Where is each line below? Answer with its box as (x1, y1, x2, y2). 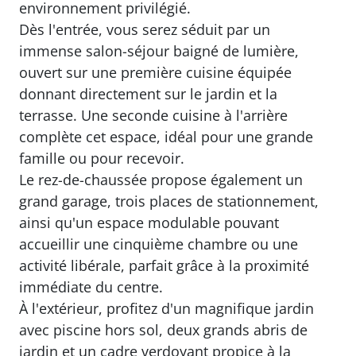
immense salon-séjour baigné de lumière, (19, 205, 299, 225)
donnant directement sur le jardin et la (19, 248, 277, 268)
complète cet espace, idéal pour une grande (19, 291, 313, 311)
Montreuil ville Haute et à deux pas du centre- (19, 76, 324, 96)
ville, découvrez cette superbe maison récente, (19, 98, 330, 118)
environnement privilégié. (19, 162, 191, 182)
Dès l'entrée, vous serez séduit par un (19, 184, 270, 203)
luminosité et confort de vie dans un (19, 141, 261, 161)
